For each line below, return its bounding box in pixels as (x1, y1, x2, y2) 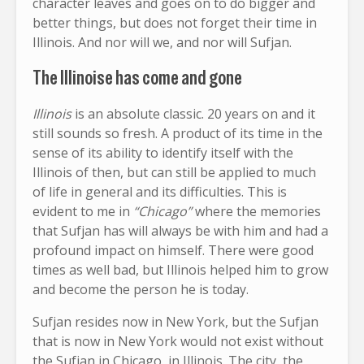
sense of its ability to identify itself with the (32, 143, 293, 162)
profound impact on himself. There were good (32, 240, 314, 259)
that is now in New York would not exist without (32, 331, 323, 350)
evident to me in (32, 201, 133, 220)
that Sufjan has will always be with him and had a (32, 221, 328, 240)
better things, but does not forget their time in (32, 13, 317, 32)
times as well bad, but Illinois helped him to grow (32, 260, 328, 279)
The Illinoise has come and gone (32, 64, 242, 90)
